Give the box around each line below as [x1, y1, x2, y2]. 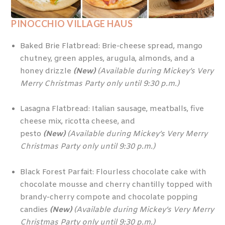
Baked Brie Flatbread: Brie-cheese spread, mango [20, 41, 202, 51]
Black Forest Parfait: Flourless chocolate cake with [20, 167, 206, 177]
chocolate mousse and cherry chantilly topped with [20, 179, 212, 190]
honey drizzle [20, 66, 73, 76]
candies [20, 204, 50, 215]
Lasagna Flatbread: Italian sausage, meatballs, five [20, 104, 204, 115]
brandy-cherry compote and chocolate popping [20, 192, 197, 202]
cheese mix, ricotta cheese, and [20, 117, 135, 127]
